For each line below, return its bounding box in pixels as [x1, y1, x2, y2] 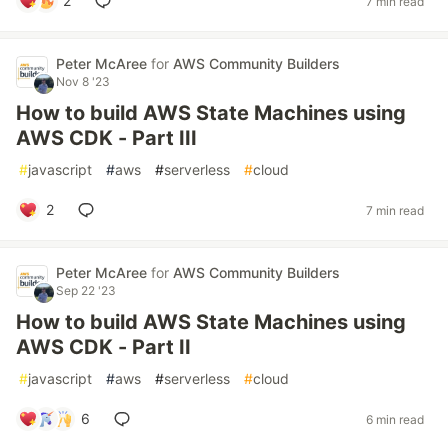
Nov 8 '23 [56, 74, 110, 89]
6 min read [366, 411, 424, 427]
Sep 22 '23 [56, 283, 116, 298]
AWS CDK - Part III [16, 126, 197, 150]
